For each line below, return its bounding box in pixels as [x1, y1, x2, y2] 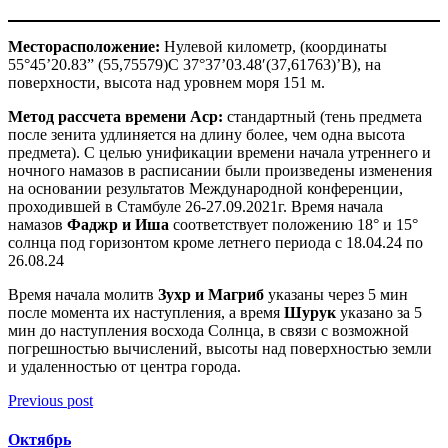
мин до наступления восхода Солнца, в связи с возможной [8, 322, 409, 340]
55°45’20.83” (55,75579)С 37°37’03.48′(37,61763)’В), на [8, 56, 381, 74]
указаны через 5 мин [264, 286, 408, 304]
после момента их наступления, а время [8, 304, 284, 322]
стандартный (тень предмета [227, 108, 422, 126]
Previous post [8, 392, 93, 410]
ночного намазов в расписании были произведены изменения [8, 162, 432, 180]
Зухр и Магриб [158, 286, 264, 304]
